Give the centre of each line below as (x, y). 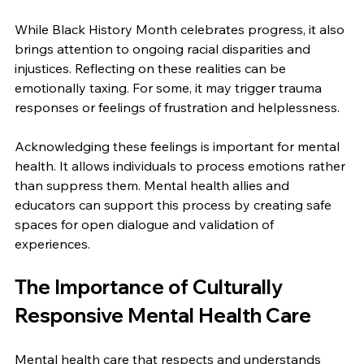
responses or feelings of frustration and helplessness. (177, 108)
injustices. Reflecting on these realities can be (152, 69)
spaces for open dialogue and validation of (146, 225)
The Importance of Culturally (151, 287)
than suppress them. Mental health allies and (154, 186)
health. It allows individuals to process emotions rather (182, 166)
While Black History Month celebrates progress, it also (181, 30)
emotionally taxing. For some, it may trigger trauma (170, 88)
